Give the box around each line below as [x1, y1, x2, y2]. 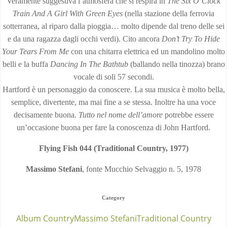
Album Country [16, 213, 74, 224]
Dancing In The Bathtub [50, 60, 128, 68]
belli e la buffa [2, 60, 50, 68]
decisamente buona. [13, 110, 79, 119]
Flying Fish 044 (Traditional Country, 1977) [39, 144, 188, 153]
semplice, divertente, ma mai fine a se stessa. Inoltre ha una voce [11, 98, 216, 106]
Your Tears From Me [2, 47, 69, 56]
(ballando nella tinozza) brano [128, 60, 225, 68]
